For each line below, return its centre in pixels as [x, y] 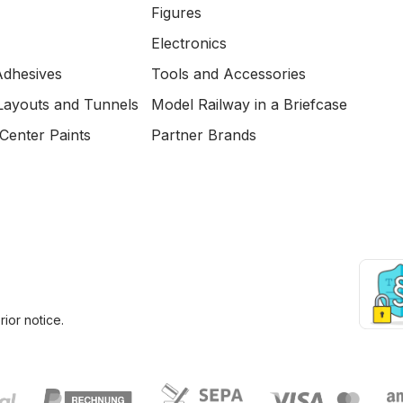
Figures [176, 13]
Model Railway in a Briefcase [249, 104]
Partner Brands [204, 135]
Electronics [189, 43]
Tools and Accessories [228, 74]
